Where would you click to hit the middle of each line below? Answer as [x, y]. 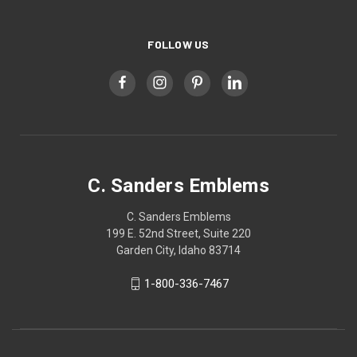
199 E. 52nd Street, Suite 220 [178, 233]
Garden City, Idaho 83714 [178, 250]
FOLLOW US [178, 44]
